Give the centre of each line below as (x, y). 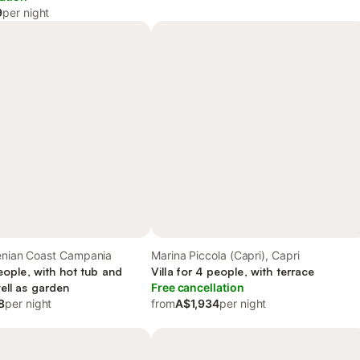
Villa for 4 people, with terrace (233, 271)
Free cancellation (198, 287)
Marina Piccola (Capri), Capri (225, 255)
